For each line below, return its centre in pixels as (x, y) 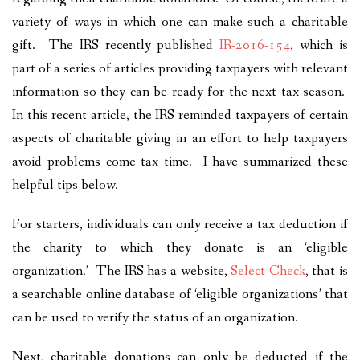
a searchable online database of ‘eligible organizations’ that (180, 295)
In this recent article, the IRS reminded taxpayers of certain (180, 116)
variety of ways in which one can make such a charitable (180, 22)
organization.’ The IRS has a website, (122, 272)
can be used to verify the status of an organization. (155, 318)
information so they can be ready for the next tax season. (180, 92)
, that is (327, 272)
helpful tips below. (67, 186)
